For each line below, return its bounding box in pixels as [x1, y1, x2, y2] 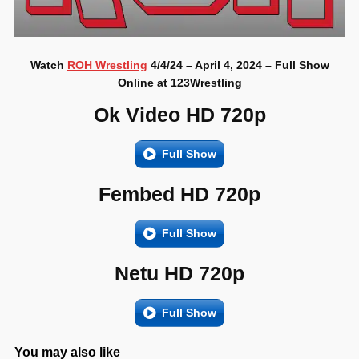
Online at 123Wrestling [117, 76, 242, 90]
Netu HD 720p [115, 262, 244, 285]
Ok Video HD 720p [93, 103, 266, 127]
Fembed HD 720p [99, 183, 260, 206]
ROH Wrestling [67, 58, 147, 72]
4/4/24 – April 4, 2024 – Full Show [147, 58, 329, 72]
